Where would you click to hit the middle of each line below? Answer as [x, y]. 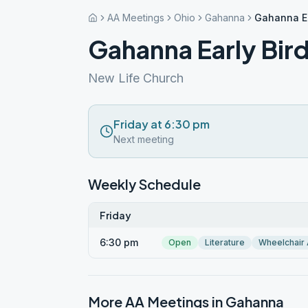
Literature [225, 242]
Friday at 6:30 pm [162, 124]
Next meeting [144, 139]
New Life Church [136, 78]
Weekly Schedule [144, 184]
